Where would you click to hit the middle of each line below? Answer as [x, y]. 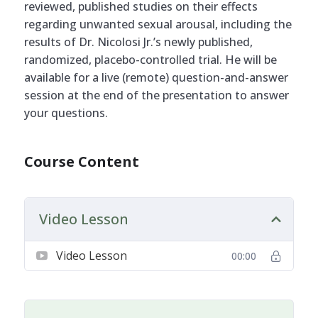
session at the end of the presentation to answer [157, 95]
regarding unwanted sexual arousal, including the [158, 24]
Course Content [82, 161]
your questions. [66, 113]
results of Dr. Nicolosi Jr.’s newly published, [139, 42]
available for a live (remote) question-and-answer [157, 77]
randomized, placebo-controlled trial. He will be [151, 59]
